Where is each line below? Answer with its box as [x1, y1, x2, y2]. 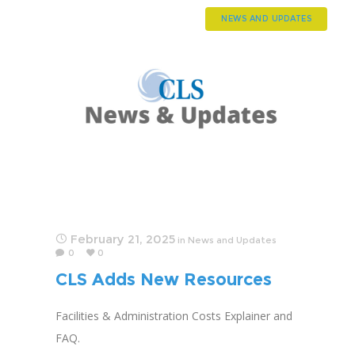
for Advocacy [55, 288, 168, 309]
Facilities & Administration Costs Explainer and [55, 308, 292, 324]
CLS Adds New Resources [55, 269, 272, 289]
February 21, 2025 [71, 231, 175, 246]
